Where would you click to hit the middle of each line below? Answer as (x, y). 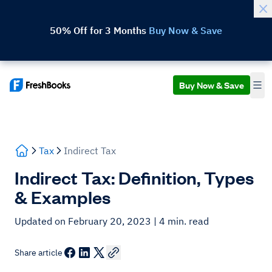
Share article (39, 253)
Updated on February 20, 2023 (84, 221)
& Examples (63, 197)
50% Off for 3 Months (99, 30)
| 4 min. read (181, 221)
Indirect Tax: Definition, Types (134, 177)
